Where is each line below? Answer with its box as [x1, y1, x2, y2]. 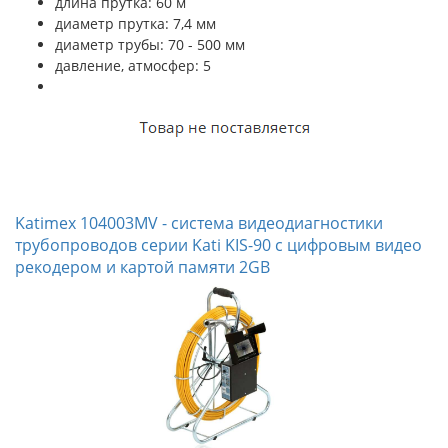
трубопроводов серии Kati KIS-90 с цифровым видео [15, 234, 422, 256]
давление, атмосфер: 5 [55, 56, 211, 75]
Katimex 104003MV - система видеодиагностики [15, 212, 383, 234]
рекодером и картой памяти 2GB [15, 256, 270, 278]
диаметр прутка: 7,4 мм [55, 14, 216, 33]
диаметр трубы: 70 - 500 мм [55, 35, 245, 54]
